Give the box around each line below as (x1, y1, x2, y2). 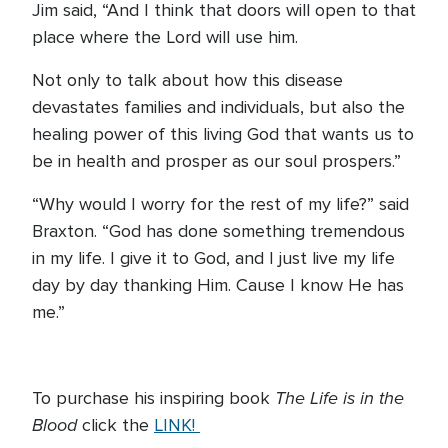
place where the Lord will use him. (32, 26, 303, 48)
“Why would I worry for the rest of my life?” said (32, 193, 409, 215)
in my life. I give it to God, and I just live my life (32, 247, 395, 269)
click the (82, 414, 154, 436)
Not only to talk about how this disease (32, 69, 343, 91)
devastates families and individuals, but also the (32, 96, 405, 118)
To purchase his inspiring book (32, 387, 275, 409)
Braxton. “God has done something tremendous (32, 220, 405, 242)
